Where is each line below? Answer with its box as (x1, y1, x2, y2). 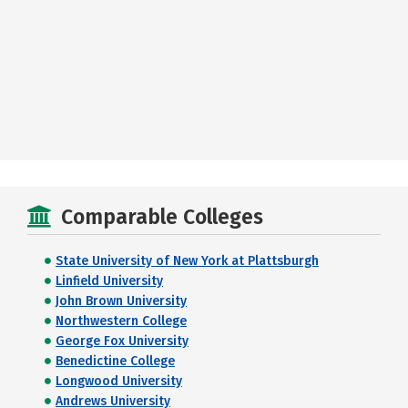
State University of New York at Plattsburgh (56, 253, 319, 270)
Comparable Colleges (61, 204, 263, 230)
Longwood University (56, 373, 182, 390)
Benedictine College (56, 353, 175, 370)
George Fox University (56, 333, 189, 350)
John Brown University (56, 293, 187, 310)
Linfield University (56, 273, 163, 290)
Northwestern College (56, 313, 187, 330)
